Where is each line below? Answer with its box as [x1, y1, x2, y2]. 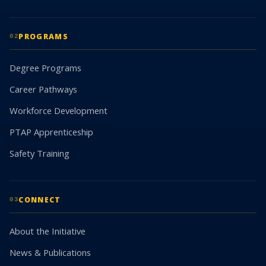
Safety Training [9, 147, 69, 160]
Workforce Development [9, 104, 107, 117]
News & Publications [9, 246, 91, 259]
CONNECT [18, 195, 61, 205]
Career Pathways [9, 83, 77, 96]
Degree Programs [9, 62, 81, 74]
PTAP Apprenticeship [9, 126, 93, 138]
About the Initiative [9, 225, 85, 237]
